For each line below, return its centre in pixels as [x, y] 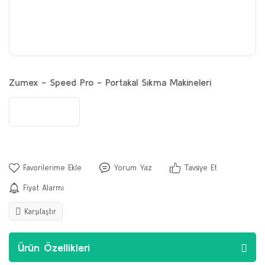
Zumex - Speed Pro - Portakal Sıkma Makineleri [110, 82]
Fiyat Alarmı [43, 188]
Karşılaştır [40, 211]
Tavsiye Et [201, 168]
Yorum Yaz [133, 168]
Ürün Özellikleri [54, 247]
